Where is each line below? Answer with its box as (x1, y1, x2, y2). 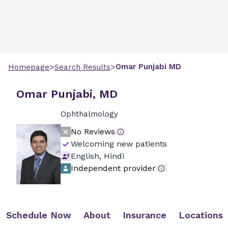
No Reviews (70, 127, 115, 136)
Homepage (8, 63, 49, 72)
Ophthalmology (60, 109, 118, 119)
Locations (179, 210, 223, 220)
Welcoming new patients (70, 139, 167, 149)
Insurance (123, 210, 166, 220)
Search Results (54, 63, 110, 72)
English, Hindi (70, 151, 124, 161)
